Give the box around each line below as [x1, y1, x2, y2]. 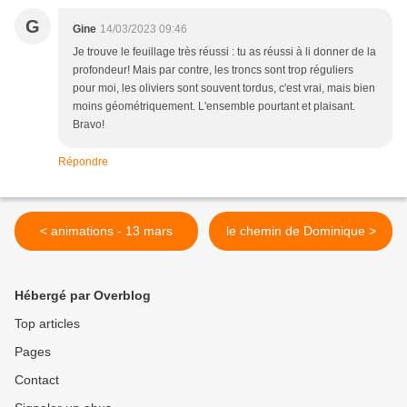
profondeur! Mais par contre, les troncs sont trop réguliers [73, 64, 353, 77]
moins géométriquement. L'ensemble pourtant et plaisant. [73, 100, 355, 114]
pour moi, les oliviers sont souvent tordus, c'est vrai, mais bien [73, 82, 375, 95]
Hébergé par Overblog [15, 288, 151, 303]
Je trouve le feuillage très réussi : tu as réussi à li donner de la [73, 45, 376, 59]
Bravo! [73, 118, 104, 132]
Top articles [15, 316, 80, 332]
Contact [15, 372, 59, 388]
